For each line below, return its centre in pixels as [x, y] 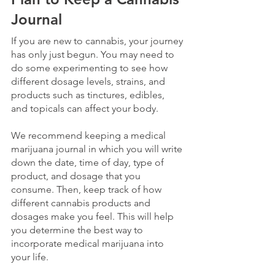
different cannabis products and [82, 203]
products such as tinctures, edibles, [89, 95]
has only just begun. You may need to [94, 54]
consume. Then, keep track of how [87, 189]
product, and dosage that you [77, 176]
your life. [30, 257]
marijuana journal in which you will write [98, 149]
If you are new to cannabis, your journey [98, 41]
